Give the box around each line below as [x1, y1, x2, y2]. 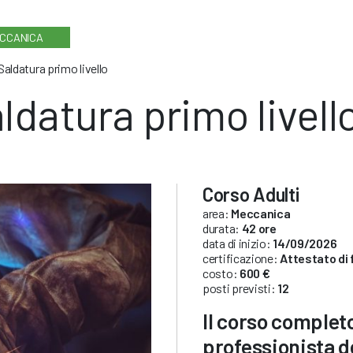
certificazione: [203, 250, 281, 266]
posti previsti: [203, 280, 278, 295]
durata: [203, 220, 242, 236]
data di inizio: [203, 235, 273, 251]
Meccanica [231, 205, 291, 221]
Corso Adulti [203, 182, 299, 206]
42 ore [241, 220, 277, 236]
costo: [203, 265, 240, 281]
